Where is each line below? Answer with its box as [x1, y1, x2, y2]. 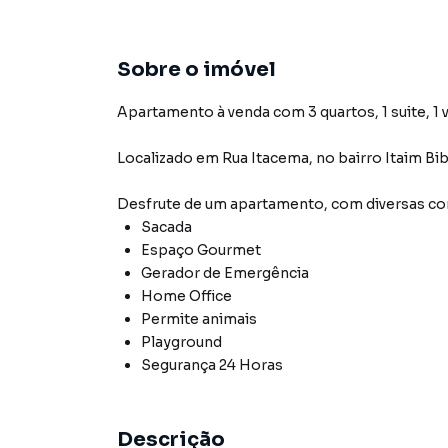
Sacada [141, 218, 192, 236]
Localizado [117, 149, 193, 167]
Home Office [141, 287, 232, 305]
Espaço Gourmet [141, 241, 261, 259]
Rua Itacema [222, 149, 309, 167]
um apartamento [205, 195, 324, 213]
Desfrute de [117, 195, 205, 213]
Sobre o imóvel [117, 57, 276, 82]
